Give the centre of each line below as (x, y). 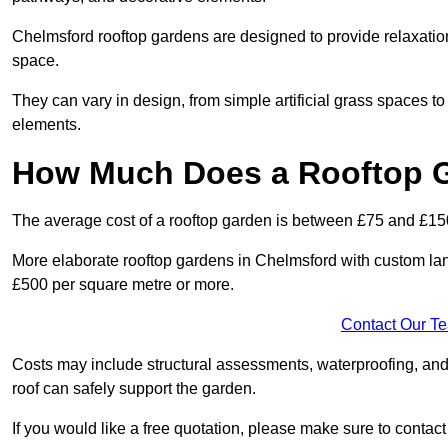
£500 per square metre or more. (125, 285)
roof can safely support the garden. (134, 389)
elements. (46, 125)
